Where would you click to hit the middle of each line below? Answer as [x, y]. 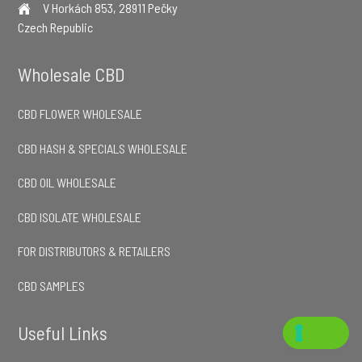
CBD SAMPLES [52, 285]
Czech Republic [56, 27]
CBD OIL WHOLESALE [67, 183]
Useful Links [63, 333]
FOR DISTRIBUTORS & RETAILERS [95, 251]
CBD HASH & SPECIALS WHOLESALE [103, 148]
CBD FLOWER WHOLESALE [80, 114]
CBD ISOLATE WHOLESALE [80, 217]
